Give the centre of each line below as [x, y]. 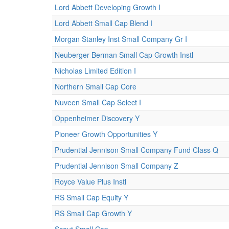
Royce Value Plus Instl [90, 181]
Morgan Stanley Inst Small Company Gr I [121, 39]
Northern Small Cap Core [96, 86]
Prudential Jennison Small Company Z [117, 166]
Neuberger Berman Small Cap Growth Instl [124, 55]
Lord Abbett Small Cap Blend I [104, 23]
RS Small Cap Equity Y [91, 197]
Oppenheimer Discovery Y [97, 118]
